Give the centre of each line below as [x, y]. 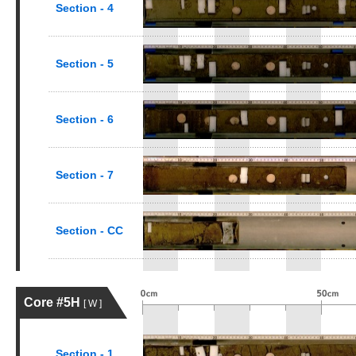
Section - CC [89, 230]
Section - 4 [85, 8]
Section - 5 [85, 64]
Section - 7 [85, 175]
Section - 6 [85, 119]
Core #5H [54, 302]
